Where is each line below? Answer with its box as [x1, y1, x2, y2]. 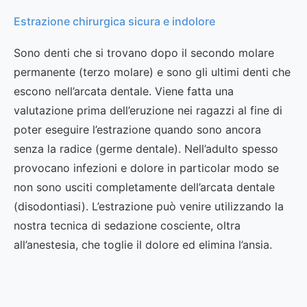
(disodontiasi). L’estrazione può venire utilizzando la [14, 199, 284, 214]
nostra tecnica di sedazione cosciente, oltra [14, 219, 241, 233]
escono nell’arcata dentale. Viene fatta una [14, 84, 234, 99]
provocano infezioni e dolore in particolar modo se [14, 161, 279, 175]
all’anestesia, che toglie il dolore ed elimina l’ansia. [14, 238, 272, 252]
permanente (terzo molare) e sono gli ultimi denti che [14, 65, 291, 79]
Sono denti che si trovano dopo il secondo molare [14, 46, 274, 60]
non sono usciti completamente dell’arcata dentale [14, 180, 275, 195]
